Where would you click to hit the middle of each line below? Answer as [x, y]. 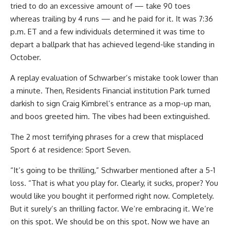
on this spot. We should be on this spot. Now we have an [110, 222]
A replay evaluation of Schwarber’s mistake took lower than [114, 78]
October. [26, 57]
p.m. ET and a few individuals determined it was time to [108, 32]
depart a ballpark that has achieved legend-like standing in [112, 44]
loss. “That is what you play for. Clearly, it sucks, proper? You [114, 183]
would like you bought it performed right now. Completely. [112, 196]
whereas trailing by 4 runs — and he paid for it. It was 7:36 [112, 19]
